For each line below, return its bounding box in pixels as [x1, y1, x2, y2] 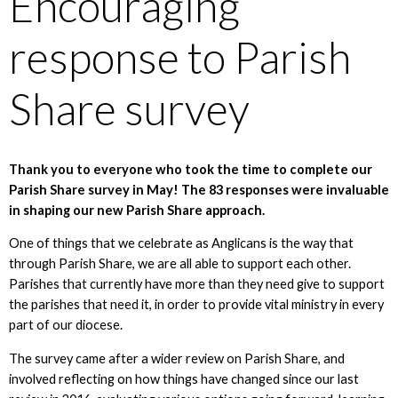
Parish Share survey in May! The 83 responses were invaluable [8, 181, 389, 197]
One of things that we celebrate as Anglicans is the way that [8, 235, 354, 251]
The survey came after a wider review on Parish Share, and [8, 350, 345, 366]
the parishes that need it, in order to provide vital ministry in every [8, 297, 384, 313]
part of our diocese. [8, 317, 125, 333]
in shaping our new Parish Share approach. [8, 202, 267, 218]
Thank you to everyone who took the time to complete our [8, 161, 372, 177]
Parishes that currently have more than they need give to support [8, 276, 385, 292]
